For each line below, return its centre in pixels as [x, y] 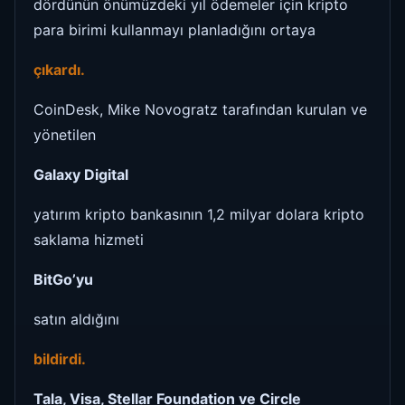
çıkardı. [61, 69]
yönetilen [65, 134]
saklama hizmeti [89, 239]
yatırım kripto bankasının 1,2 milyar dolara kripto [199, 214]
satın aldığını [76, 319]
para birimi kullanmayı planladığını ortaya [174, 29]
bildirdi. [61, 358]
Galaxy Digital [81, 174]
